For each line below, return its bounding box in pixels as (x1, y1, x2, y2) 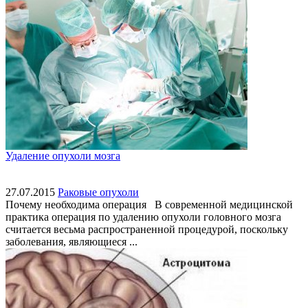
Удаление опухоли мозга (5, 149, 120, 162)
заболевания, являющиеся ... (5, 235, 137, 247)
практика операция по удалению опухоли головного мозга (5, 210, 281, 223)
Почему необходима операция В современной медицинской (5, 198, 293, 210)
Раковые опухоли (58, 186, 139, 198)
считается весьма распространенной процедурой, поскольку (5, 223, 288, 235)
